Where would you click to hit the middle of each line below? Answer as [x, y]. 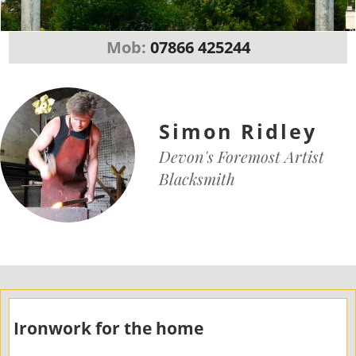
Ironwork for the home [108, 328]
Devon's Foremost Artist [242, 157]
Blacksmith [197, 179]
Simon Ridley [238, 132]
